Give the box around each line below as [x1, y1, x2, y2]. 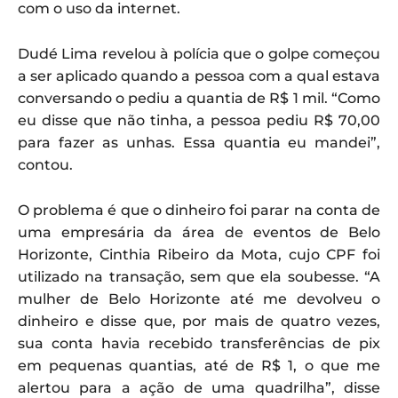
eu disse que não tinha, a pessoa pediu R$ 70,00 [18, 111, 380, 129]
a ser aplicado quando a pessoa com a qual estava [18, 67, 380, 84]
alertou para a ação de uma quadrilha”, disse [18, 378, 380, 396]
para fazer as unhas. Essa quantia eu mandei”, [18, 133, 380, 151]
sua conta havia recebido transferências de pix [18, 334, 380, 352]
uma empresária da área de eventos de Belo [18, 223, 380, 241]
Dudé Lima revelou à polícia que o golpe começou [18, 44, 380, 62]
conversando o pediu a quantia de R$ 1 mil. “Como [18, 89, 380, 107]
